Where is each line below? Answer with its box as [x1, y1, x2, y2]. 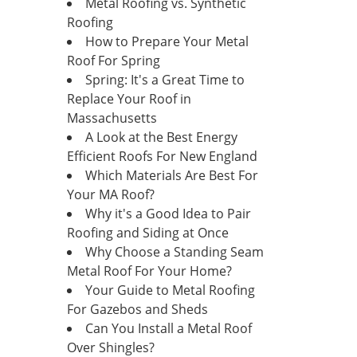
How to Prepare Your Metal [84, 33, 249, 50]
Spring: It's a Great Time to [84, 71, 245, 88]
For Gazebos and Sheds [66, 300, 208, 318]
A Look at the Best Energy [84, 128, 237, 146]
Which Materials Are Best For [84, 167, 258, 184]
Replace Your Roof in [66, 90, 191, 108]
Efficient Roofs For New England [66, 147, 257, 165]
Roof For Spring [66, 52, 160, 69]
